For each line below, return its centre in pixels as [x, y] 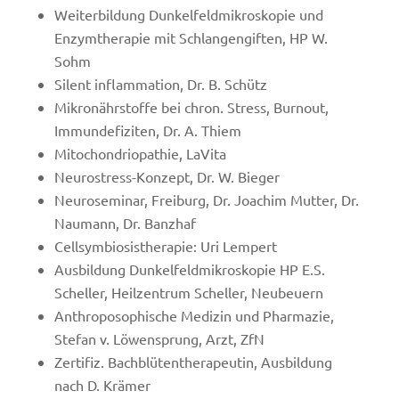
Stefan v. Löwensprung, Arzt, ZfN [159, 338]
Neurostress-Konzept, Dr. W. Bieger [167, 176]
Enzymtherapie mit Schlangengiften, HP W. [191, 37]
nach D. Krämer [102, 385]
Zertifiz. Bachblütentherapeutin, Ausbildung [193, 362]
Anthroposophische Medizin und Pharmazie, [194, 315]
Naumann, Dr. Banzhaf [125, 223]
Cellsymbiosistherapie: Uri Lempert [165, 246]
